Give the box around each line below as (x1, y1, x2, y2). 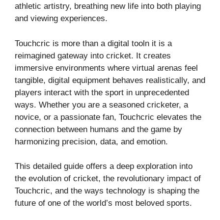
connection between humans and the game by (15, 124, 182, 134)
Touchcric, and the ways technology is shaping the (15, 186, 199, 196)
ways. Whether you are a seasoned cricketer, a (15, 100, 188, 110)
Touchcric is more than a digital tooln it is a (15, 38, 172, 48)
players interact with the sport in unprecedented (15, 87, 189, 97)
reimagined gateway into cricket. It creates (15, 51, 171, 60)
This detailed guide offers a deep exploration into (15, 162, 192, 171)
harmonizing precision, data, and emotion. (15, 137, 168, 146)
